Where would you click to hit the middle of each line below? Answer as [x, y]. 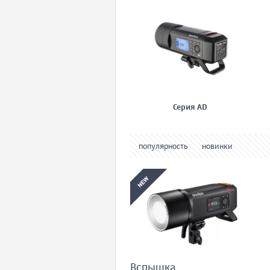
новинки [217, 147]
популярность [163, 147]
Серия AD [190, 108]
